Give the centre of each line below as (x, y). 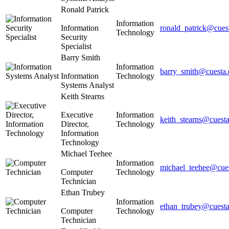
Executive (77, 114)
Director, (75, 124)
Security (74, 37)
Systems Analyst (87, 85)
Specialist (76, 46)
